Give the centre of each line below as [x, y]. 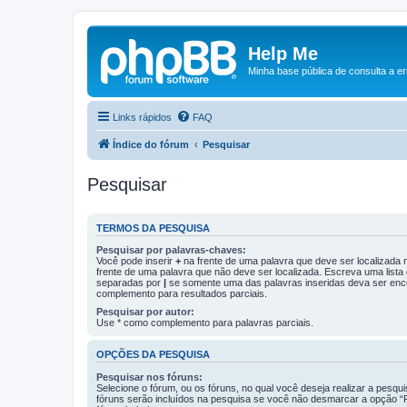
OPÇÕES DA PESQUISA [153, 355]
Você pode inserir [136, 261]
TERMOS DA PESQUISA [153, 228]
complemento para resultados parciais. [182, 293]
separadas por [130, 283]
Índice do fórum [151, 144]
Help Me [283, 54]
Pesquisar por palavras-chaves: [171, 250]
